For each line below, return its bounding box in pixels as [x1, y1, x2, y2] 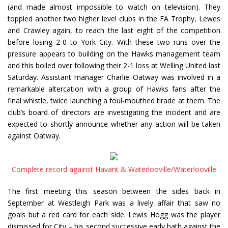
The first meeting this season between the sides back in [8, 186, 220, 196]
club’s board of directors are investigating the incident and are [8, 107, 220, 118]
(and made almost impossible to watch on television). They [8, 2, 220, 12]
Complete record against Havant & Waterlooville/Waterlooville [12, 164, 216, 175]
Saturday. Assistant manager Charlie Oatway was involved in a [8, 72, 220, 82]
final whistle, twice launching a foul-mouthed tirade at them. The [8, 96, 220, 106]
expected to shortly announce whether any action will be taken [8, 119, 220, 129]
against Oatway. [8, 131, 61, 141]
